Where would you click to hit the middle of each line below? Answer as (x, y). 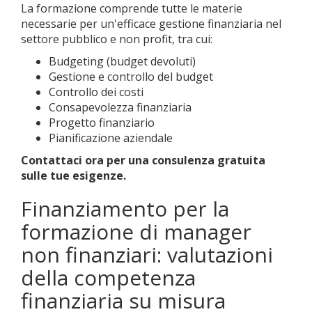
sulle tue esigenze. (73, 175)
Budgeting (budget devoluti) (122, 61)
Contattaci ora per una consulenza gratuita (143, 160)
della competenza (108, 278)
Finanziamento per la (125, 209)
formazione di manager (136, 232)
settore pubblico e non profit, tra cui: (117, 39)
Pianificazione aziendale (111, 138)
